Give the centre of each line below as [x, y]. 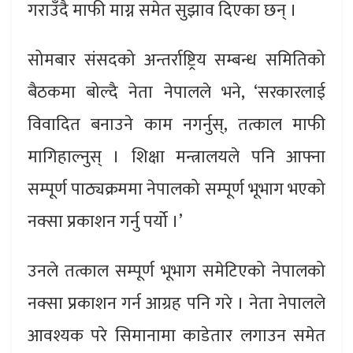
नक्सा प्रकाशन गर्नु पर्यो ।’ [105, 221]
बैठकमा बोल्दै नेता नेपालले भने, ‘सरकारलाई [176, 92]
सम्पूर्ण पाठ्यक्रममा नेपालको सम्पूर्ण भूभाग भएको [176, 189]
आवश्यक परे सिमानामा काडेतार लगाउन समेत [176, 336]
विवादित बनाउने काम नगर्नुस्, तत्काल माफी [176, 124]
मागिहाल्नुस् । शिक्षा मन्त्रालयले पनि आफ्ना [176, 157]
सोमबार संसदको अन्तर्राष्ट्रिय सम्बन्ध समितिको [176, 60]
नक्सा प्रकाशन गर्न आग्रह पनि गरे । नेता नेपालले [176, 303]
